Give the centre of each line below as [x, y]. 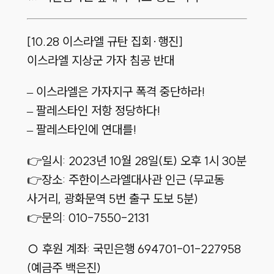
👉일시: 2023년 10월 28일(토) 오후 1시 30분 [136, 161]
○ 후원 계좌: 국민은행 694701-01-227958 [134, 249]
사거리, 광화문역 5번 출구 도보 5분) [112, 199]
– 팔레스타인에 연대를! [81, 130]
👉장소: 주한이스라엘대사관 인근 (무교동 [125, 180]
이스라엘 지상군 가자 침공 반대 [100, 61]
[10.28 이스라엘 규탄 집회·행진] [105, 42]
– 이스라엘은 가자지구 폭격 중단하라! [116, 92]
